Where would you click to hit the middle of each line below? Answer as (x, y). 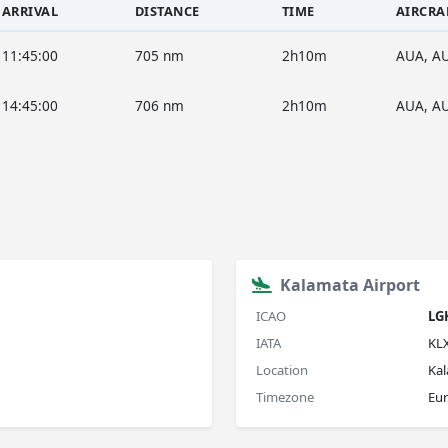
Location (281, 370)
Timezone (284, 397)
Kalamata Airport (349, 285)
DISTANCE (167, 11)
